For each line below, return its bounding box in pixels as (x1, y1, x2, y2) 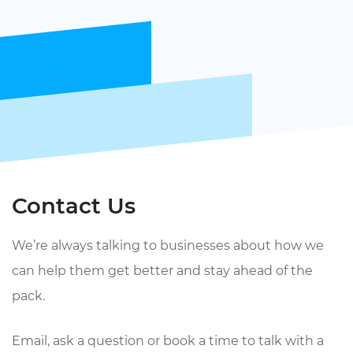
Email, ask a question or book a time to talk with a (12, 333, 324, 349)
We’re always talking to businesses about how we (12, 238, 324, 254)
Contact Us (12, 192, 136, 220)
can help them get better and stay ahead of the (12, 263, 313, 279)
